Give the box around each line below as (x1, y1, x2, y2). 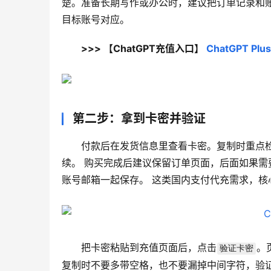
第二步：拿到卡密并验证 (73, 111, 206, 126)
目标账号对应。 (62, 13, 129, 26)
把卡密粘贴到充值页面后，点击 (81, 241, 217, 254)
